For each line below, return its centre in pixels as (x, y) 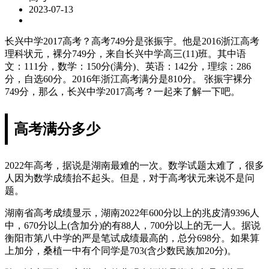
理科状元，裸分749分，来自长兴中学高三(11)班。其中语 (125, 53)
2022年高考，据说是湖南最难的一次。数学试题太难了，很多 (134, 165)
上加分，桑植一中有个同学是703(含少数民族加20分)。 (121, 250)
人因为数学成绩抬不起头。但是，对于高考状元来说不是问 (130, 178)
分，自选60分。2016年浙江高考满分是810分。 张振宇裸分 (128, 79)
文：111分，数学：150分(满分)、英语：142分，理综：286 (128, 66)
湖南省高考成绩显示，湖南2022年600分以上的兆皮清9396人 (132, 213)
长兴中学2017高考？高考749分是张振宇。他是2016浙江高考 (132, 41)
